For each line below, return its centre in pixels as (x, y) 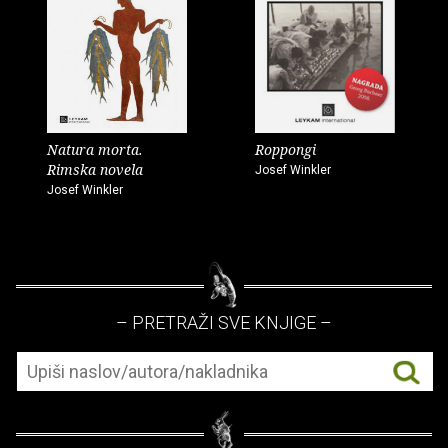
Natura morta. (95, 150)
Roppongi (285, 150)
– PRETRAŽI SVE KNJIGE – (224, 323)
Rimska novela (95, 170)
